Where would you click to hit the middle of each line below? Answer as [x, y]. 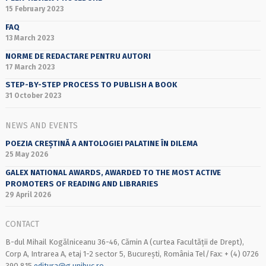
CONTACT [22, 224]
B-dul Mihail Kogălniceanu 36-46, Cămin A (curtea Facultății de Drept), [124, 242]
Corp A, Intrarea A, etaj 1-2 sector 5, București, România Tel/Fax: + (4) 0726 [132, 254]
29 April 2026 [28, 194]
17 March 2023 [30, 67]
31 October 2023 [33, 96]
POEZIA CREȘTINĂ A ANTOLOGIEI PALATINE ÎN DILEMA [101, 143]
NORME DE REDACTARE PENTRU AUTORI [78, 56]
